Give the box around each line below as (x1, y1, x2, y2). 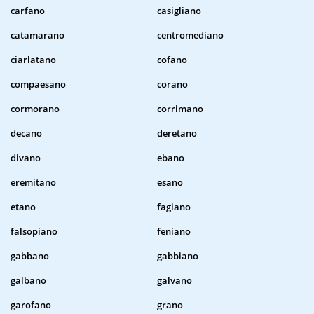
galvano (157, 274, 192, 287)
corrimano (157, 102, 203, 116)
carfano (11, 4, 45, 18)
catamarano (11, 29, 64, 42)
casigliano (157, 4, 201, 18)
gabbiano (157, 250, 198, 263)
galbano (11, 274, 46, 287)
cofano (157, 53, 187, 67)
